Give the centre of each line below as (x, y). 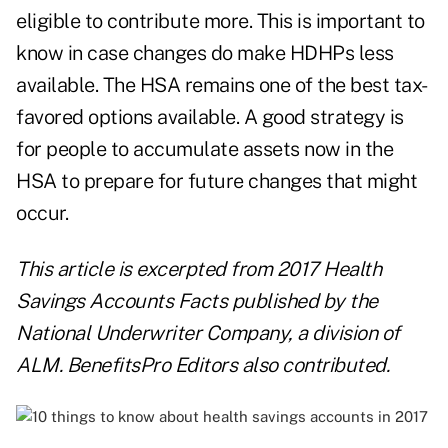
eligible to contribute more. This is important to (220, 21)
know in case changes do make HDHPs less (205, 53)
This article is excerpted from (146, 269)
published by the (302, 301)
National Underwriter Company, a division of (208, 333)
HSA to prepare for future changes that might (216, 181)
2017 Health (328, 269)
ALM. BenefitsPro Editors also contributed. (202, 365)
